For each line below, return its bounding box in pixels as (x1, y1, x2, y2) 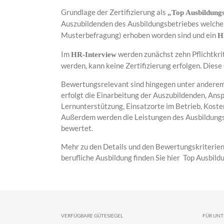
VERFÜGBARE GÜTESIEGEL (61, 212, 123, 218)
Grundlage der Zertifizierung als (61, 7, 167, 16)
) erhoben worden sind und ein (119, 30, 217, 39)
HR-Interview (71, 50, 116, 58)
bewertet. (61, 123, 93, 132)
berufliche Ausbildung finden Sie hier (61, 152, 183, 162)
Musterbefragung (61, 30, 119, 39)
